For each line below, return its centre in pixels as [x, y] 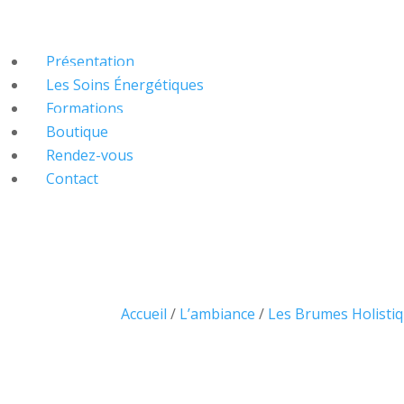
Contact [72, 179]
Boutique [77, 132]
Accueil [144, 313]
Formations [85, 108]
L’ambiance [218, 313]
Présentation [90, 61]
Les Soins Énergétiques [125, 85]
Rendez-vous [90, 155]
